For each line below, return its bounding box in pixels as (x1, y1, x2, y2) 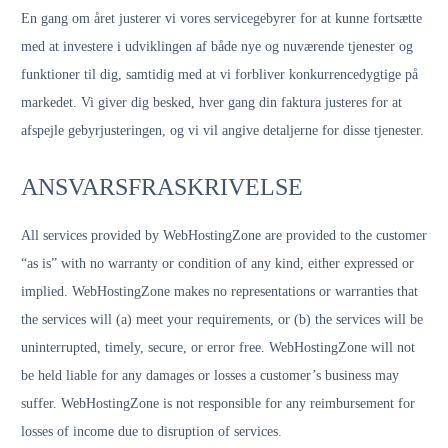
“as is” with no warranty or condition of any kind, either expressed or (21, 256, 414, 271)
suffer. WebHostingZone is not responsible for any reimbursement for (21, 396, 415, 411)
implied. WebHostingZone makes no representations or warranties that (21, 284, 418, 299)
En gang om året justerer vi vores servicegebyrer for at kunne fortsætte (21, 11, 422, 26)
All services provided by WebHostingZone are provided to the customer (21, 228, 427, 243)
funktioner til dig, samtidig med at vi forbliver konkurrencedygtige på (21, 67, 418, 82)
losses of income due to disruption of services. (21, 424, 282, 439)
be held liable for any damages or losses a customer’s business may (21, 368, 399, 383)
